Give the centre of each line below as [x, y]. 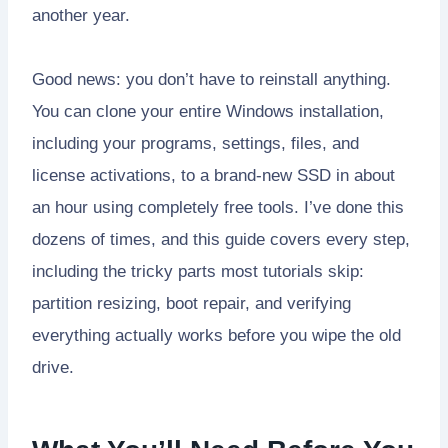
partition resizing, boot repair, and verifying [191, 303]
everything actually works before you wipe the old [216, 335]
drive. [53, 367]
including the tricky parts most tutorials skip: [198, 271]
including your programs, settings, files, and [195, 143]
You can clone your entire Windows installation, [208, 111]
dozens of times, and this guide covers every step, [221, 239]
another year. [81, 15]
